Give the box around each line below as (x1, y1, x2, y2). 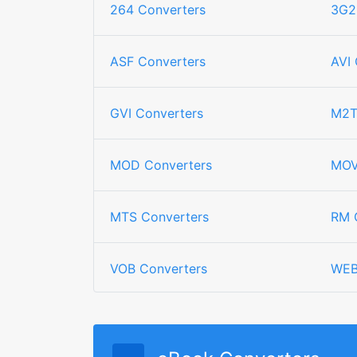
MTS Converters (110, 209, 209, 225)
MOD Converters (110, 157, 212, 173)
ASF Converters (110, 53, 206, 69)
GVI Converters (110, 105, 203, 121)
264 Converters (110, 2, 206, 18)
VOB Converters (110, 261, 207, 277)
